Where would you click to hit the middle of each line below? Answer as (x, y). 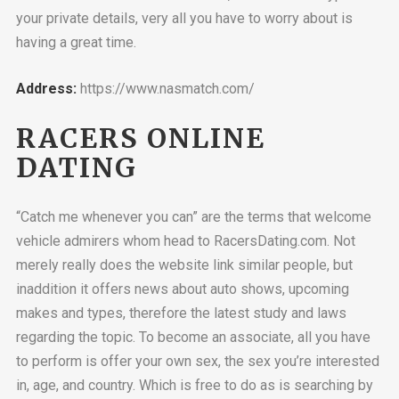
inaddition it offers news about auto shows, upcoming (182, 289)
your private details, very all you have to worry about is (184, 18)
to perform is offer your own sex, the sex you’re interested (197, 362)
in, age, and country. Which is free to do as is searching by (194, 386)
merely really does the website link (126, 265)
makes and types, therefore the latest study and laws (181, 313)
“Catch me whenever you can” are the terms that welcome (193, 217)
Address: (46, 89)
